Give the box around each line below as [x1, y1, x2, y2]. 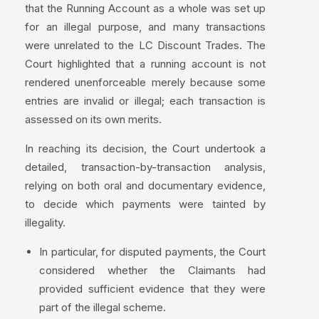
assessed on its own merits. [25, 113, 162, 127]
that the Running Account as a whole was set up [25, 1, 266, 16]
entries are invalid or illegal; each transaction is [25, 94, 266, 108]
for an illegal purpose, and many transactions [25, 20, 266, 34]
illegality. [25, 216, 66, 230]
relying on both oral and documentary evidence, [25, 179, 266, 193]
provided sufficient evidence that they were [39, 282, 266, 296]
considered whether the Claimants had [39, 263, 266, 278]
